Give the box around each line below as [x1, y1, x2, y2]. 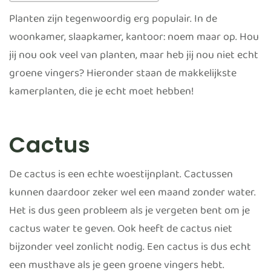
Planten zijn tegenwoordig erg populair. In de [9, 9, 217, 34]
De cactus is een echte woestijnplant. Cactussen [9, 164, 233, 189]
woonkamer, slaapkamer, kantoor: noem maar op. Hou [9, 27, 259, 53]
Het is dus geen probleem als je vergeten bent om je [9, 200, 250, 226]
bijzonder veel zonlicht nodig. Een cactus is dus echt [9, 237, 251, 262]
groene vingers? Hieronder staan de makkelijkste [9, 64, 237, 89]
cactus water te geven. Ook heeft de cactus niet [9, 218, 232, 244]
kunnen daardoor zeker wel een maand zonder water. [9, 182, 256, 207]
